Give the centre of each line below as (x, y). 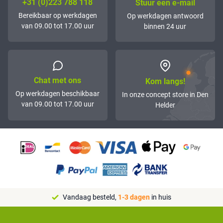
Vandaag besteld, (90, 197)
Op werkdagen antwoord (165, 16)
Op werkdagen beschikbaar (58, 93)
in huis (161, 197)
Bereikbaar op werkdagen (57, 15)
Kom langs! (165, 81)
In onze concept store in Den (165, 94)
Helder (165, 105)
